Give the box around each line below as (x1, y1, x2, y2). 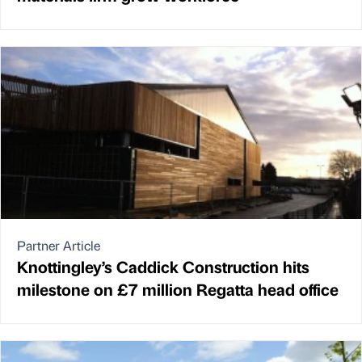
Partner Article (17, 236, 100, 254)
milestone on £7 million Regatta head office (17, 277, 339, 300)
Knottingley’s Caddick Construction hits (17, 255, 309, 277)
